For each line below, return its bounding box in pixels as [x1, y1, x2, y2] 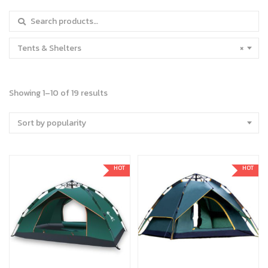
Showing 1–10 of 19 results [9, 86, 108, 99]
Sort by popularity [17, 116, 86, 129]
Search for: [9, 11, 51, 24]
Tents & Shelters [17, 41, 81, 54]
